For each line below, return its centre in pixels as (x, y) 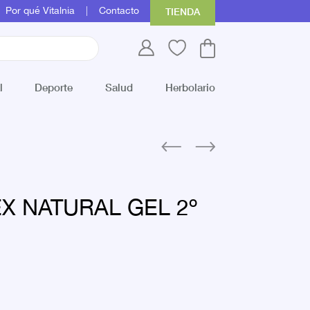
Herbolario (190, 87)
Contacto (119, 11)
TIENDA (183, 11)
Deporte (54, 87)
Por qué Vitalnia (40, 11)
